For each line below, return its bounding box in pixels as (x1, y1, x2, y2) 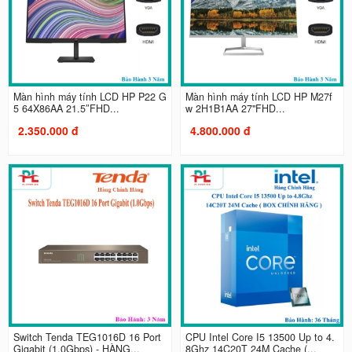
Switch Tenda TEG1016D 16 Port (13, 330, 161, 345)
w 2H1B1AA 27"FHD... (185, 101, 285, 115)
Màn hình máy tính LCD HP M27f (185, 89, 332, 104)
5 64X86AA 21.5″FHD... (13, 101, 119, 115)
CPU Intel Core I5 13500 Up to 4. (185, 330, 335, 345)
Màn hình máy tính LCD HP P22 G (13, 89, 167, 104)
